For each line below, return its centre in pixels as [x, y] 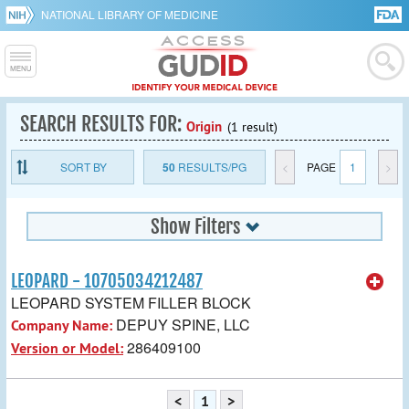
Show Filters [195, 226]
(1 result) [252, 127]
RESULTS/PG [210, 167]
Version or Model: [67, 348]
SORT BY [84, 167]
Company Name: [62, 325]
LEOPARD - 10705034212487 [107, 281]
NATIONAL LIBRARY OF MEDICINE [130, 14]
